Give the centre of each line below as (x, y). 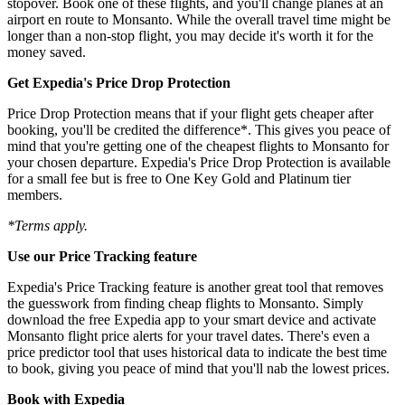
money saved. (47, 52)
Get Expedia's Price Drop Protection (119, 83)
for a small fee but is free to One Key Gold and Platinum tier (179, 179)
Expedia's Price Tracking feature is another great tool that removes (195, 287)
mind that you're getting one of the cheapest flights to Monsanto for (198, 146)
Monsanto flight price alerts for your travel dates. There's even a (188, 336)
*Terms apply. (47, 226)
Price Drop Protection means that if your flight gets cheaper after (190, 114)
